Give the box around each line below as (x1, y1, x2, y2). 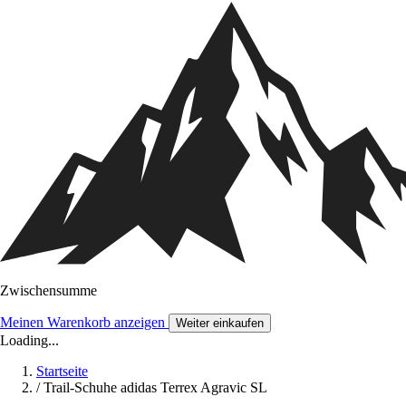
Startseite (36, 363, 88, 380)
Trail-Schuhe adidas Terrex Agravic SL (43, 380, 267, 396)
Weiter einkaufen (176, 316, 264, 331)
